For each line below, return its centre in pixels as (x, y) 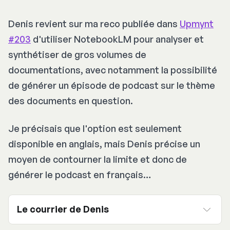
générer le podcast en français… (80, 175)
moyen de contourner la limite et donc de (98, 159)
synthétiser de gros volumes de (77, 55)
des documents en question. (71, 101)
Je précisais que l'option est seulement (95, 129)
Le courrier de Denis (63, 209)
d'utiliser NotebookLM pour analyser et (117, 39)
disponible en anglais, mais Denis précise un (104, 144)
